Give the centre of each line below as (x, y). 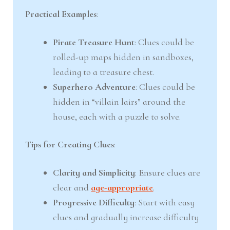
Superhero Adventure (94, 87)
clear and (72, 187)
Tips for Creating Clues (70, 145)
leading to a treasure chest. (104, 72)
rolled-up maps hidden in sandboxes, (123, 57)
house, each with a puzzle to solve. (117, 116)
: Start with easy (165, 202)
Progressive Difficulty (94, 202)
